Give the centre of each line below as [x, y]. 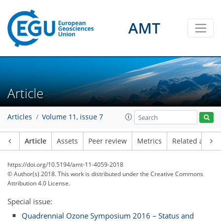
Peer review [108, 141]
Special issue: [30, 201]
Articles [20, 117]
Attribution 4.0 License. [39, 183]
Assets [67, 141]
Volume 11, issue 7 [73, 117]
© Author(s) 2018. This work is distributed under [74, 174]
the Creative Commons [172, 174]
